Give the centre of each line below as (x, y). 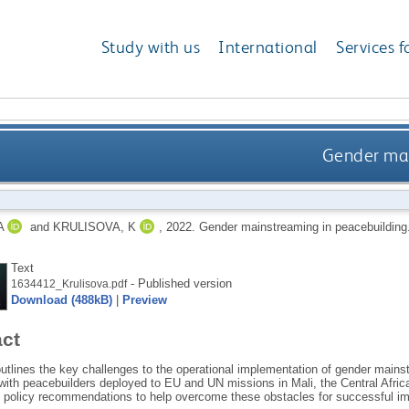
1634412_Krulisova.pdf (68, 283)
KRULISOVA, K (94, 226)
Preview (144, 299)
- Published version (179, 283)
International (268, 47)
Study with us (151, 47)
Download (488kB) (61, 299)
